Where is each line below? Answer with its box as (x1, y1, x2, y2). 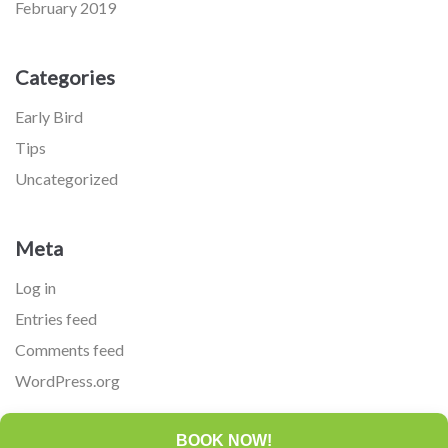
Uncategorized (15, 169, 118, 188)
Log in (15, 278, 56, 297)
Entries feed (15, 309, 97, 328)
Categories (15, 65, 115, 89)
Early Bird (15, 107, 83, 126)
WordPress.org (15, 371, 120, 390)
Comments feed (15, 340, 124, 359)
